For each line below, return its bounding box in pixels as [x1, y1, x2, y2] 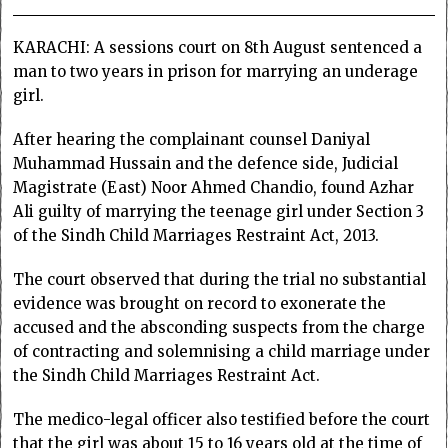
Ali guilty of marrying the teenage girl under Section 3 [13, 201, 425, 221]
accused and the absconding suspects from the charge [13, 317, 426, 337]
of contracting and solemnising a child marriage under [13, 341, 431, 361]
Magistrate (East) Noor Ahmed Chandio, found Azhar [13, 177, 415, 197]
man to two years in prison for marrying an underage [13, 61, 419, 81]
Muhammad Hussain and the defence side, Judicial [13, 153, 399, 173]
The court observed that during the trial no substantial [13, 269, 427, 289]
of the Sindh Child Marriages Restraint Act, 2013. [13, 225, 380, 245]
